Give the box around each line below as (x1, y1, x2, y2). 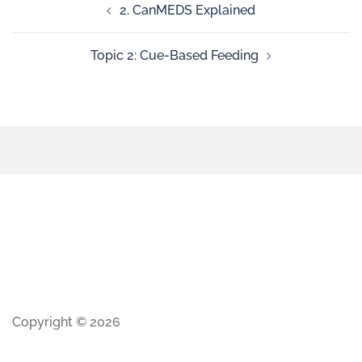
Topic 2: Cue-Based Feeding (90, 48, 259, 63)
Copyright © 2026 (12, 314, 120, 330)
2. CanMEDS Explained (120, 2, 255, 18)
